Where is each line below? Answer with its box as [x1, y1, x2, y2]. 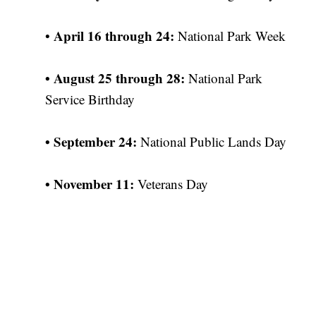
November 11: [54, 174, 135, 194]
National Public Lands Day [137, 133, 287, 151]
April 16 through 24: [54, 26, 175, 46]
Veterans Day [134, 175, 209, 193]
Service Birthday [45, 90, 135, 109]
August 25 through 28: [54, 68, 186, 88]
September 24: [54, 132, 138, 152]
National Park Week [174, 27, 286, 45]
